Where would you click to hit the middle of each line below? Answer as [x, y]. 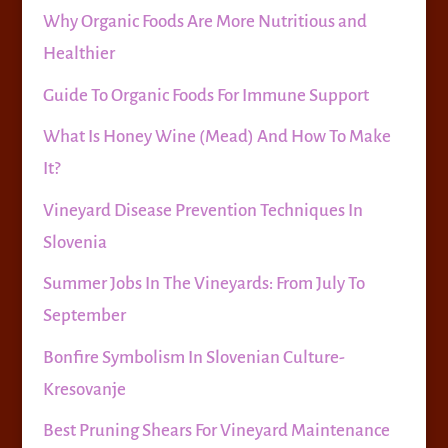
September [84, 316]
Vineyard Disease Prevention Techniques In [202, 210]
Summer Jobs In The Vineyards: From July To [203, 284]
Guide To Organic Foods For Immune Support [205, 95]
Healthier [78, 54]
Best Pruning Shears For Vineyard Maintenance [216, 431]
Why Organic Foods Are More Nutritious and [204, 22]
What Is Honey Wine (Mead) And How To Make [216, 137]
